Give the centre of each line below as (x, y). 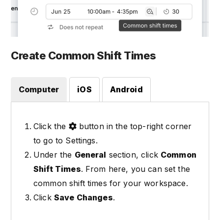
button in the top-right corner (134, 126)
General (90, 154)
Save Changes (83, 197)
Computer (39, 89)
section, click (133, 154)
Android (126, 89)
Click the (51, 126)
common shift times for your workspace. (111, 183)
